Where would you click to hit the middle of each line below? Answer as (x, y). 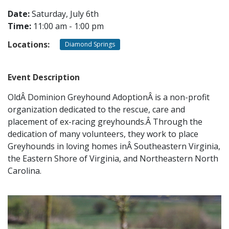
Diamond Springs (90, 44)
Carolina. (25, 170)
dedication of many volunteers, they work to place (103, 134)
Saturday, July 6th (64, 14)
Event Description (44, 77)
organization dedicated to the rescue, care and (96, 109)
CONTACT (114, 29)
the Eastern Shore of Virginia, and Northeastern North (113, 158)
